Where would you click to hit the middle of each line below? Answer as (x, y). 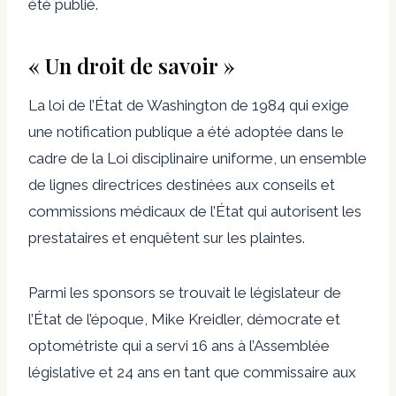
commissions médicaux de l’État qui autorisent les (195, 211)
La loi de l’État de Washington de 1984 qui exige (189, 105)
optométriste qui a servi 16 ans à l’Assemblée (179, 345)
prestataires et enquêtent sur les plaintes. (167, 237)
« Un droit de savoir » (132, 65)
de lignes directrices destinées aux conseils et (182, 184)
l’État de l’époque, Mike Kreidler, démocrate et (184, 319)
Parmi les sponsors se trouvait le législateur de (185, 292)
